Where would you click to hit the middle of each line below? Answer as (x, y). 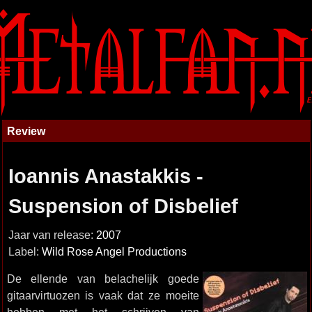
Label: (25, 252)
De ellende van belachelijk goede (103, 279)
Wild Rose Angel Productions (114, 252)
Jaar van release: (52, 235)
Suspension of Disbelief (123, 206)
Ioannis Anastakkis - (106, 176)
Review (26, 131)
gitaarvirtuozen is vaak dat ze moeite (103, 295)
